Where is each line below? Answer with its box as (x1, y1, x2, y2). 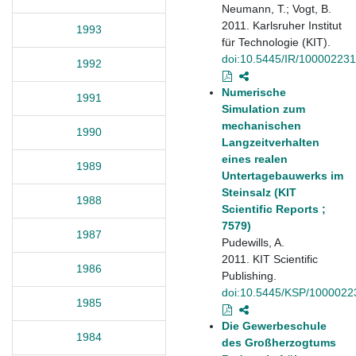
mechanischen (222, 118, 301, 132)
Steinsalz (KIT (222, 185, 296, 199)
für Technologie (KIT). (222, 35, 331, 48)
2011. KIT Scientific (222, 252, 318, 265)
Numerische (222, 85, 286, 99)
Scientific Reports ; (222, 202, 326, 215)
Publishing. (222, 269, 277, 282)
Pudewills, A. (222, 235, 284, 249)
